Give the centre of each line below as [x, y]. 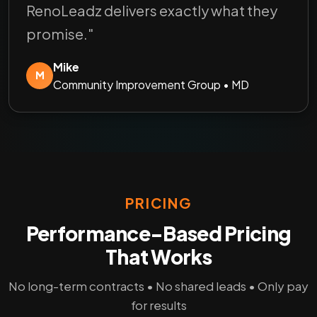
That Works [158, 256]
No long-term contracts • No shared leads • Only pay [158, 286]
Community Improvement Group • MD [151, 84]
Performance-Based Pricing [158, 233]
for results [158, 305]
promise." [60, 33]
